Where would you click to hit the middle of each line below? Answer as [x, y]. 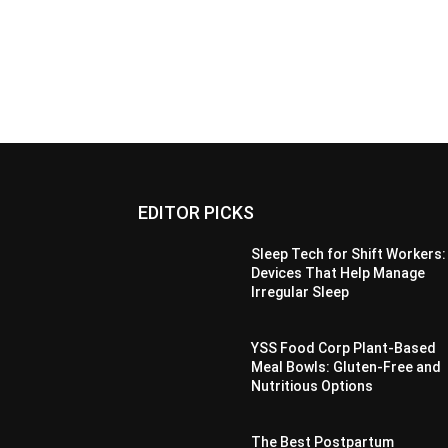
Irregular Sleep [300, 292]
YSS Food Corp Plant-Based [344, 348]
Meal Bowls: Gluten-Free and [346, 367]
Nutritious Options [312, 386]
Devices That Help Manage [338, 273]
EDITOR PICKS [196, 213]
